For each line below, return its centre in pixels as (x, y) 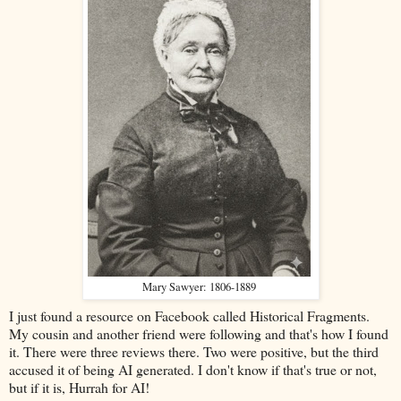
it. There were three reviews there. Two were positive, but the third (194, 352)
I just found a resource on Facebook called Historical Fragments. (189, 316)
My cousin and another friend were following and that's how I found (199, 334)
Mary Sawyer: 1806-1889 (199, 287)
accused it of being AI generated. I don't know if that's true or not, (193, 370)
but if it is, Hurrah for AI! (81, 388)
